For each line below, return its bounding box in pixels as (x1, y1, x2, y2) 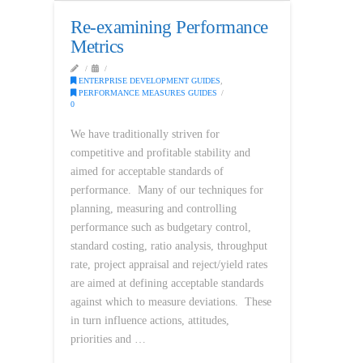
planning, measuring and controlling (70, 202, 237, 215)
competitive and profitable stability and (70, 146, 251, 159)
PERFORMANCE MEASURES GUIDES (76, 88, 218, 98)
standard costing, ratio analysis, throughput (70, 239, 268, 252)
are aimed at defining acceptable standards (70, 276, 264, 289)
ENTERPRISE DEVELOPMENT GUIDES (76, 76, 221, 86)
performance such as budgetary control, (70, 220, 252, 233)
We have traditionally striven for (70, 127, 220, 140)
